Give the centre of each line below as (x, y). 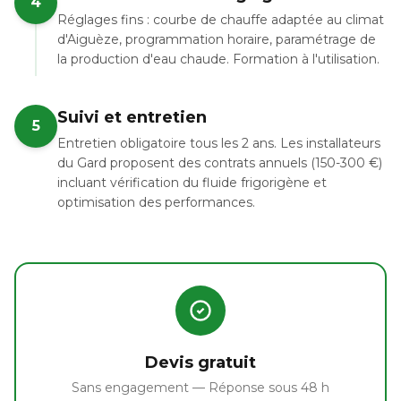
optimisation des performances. (156, 202)
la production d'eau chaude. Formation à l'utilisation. (218, 59)
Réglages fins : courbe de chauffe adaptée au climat (221, 20)
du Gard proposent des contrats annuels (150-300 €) (220, 163)
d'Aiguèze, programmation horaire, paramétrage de (217, 39)
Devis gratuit (200, 363)
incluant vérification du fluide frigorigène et (192, 183)
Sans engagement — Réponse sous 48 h (200, 388)
